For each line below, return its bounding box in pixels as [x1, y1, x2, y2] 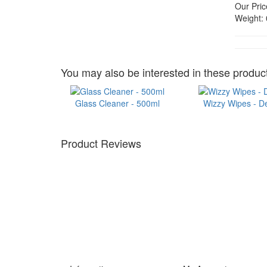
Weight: [235, 12, 264, 24]
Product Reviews [61, 135, 141, 151]
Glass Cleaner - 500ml [74, 97, 160, 110]
